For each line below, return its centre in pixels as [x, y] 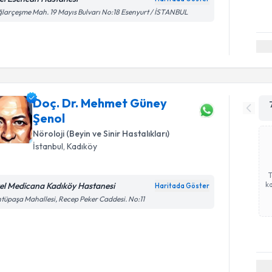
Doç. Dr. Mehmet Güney [100, 103]
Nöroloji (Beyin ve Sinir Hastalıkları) [101, 133]
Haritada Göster [182, 185]
